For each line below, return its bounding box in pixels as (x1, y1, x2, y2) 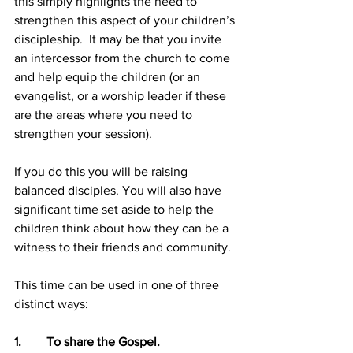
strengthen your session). (14, 127, 155, 141)
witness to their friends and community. (14, 240, 231, 255)
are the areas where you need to (14, 108, 195, 122)
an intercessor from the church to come (14, 51, 233, 65)
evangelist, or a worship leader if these (14, 89, 229, 103)
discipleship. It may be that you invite (14, 32, 225, 46)
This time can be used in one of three (14, 278, 222, 292)
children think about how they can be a (14, 221, 232, 236)
